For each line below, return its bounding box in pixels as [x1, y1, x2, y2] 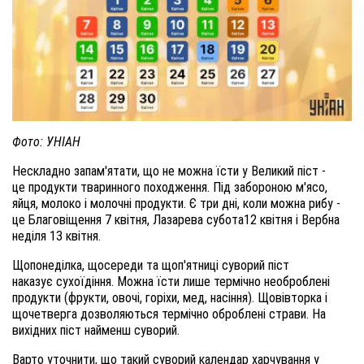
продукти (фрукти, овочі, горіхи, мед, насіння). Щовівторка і [12, 289, 327, 305]
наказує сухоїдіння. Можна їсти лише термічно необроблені [12, 273, 330, 289]
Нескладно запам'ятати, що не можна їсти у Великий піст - [12, 162, 326, 179]
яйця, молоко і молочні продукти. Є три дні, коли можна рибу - [12, 195, 340, 211]
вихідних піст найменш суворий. [12, 322, 180, 338]
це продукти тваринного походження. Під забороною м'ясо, [12, 179, 327, 195]
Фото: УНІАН [12, 133, 80, 149]
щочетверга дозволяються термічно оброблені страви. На [12, 305, 326, 322]
